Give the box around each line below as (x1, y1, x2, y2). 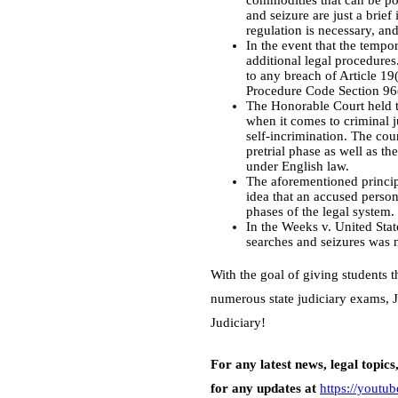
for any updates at (211, 381, 320, 395)
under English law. (246, 159, 349, 173)
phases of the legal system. (246, 204, 394, 219)
